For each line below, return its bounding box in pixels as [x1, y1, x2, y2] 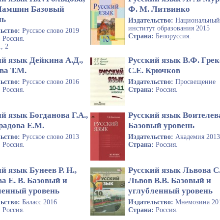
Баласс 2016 [22, 198, 57, 206]
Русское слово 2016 [22, 78, 79, 85]
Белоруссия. [156, 32, 192, 40]
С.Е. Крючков [128, 65, 181, 75]
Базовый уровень [128, 120, 195, 130]
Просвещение [175, 78, 216, 85]
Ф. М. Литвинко [128, 4, 191, 14]
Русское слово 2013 [22, 133, 79, 140]
